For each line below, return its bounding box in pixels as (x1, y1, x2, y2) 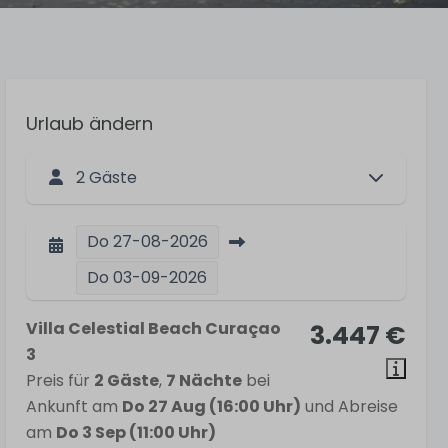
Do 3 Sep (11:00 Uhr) (56, 421, 216, 444)
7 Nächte (166, 369, 242, 392)
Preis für (26, 369, 94, 392)
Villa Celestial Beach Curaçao (26, 317, 281, 340)
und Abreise (301, 395, 398, 418)
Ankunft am (26, 395, 122, 418)
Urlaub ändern (26, 111, 153, 136)
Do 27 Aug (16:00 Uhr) (122, 395, 301, 418)
